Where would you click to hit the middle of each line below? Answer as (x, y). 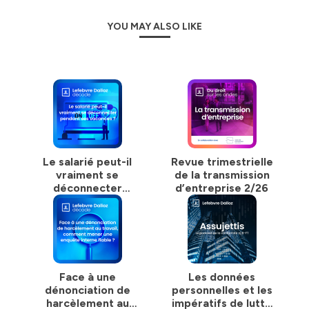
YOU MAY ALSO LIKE (154, 27)
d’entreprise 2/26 (222, 188)
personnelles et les (222, 290)
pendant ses (87, 201)
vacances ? (87, 214)
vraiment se (87, 175)
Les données (222, 277)
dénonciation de (87, 290)
